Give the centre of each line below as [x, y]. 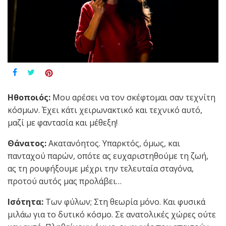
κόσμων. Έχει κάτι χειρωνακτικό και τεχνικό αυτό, [105, 110]
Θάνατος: [27, 144]
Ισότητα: [25, 202]
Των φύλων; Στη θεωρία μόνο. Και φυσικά [124, 202]
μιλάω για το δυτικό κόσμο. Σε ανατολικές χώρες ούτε [112, 215]
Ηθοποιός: [29, 98]
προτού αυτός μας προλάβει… [65, 181]
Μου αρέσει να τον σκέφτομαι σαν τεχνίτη [133, 98]
